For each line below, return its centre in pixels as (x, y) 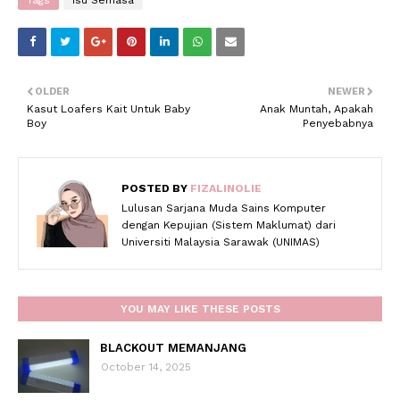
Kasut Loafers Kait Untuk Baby (108, 109)
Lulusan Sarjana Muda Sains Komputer (224, 208)
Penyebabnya (338, 123)
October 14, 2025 (146, 367)
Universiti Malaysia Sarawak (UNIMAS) (221, 242)
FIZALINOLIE (225, 188)
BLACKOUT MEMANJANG (173, 348)
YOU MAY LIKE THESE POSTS (200, 309)
